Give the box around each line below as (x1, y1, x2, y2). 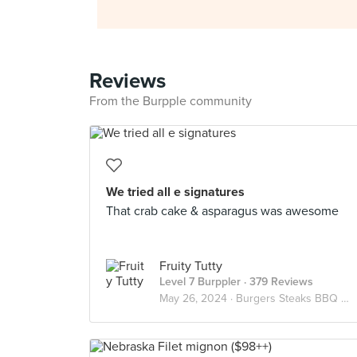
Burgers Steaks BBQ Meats (236, 292, 341, 305)
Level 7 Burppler (159, 275, 241, 288)
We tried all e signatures (106, 184, 245, 200)
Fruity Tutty (159, 258, 222, 274)
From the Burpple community (89, 93, 252, 109)
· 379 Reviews (241, 275, 313, 288)
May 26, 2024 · (159, 292, 236, 305)
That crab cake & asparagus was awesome (106, 203, 339, 219)
